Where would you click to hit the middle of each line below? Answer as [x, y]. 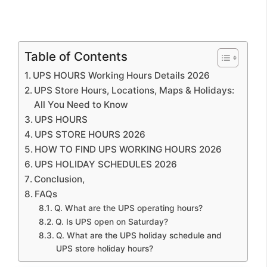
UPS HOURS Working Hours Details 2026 [122, 75]
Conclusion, [60, 179]
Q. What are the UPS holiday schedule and [139, 235]
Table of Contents [76, 56]
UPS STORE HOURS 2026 [90, 134]
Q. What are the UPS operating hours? [128, 208]
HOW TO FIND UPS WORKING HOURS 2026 [128, 149]
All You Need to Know [81, 104]
